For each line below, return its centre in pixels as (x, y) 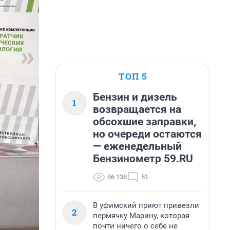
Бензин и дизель (135, 97)
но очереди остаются (147, 134)
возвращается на (137, 109)
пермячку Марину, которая (141, 216)
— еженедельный (137, 146)
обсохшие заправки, (145, 122)
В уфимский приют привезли (146, 205)
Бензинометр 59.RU (143, 159)
